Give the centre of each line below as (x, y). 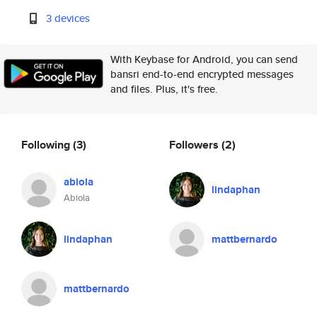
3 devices (68, 18)
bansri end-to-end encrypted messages (202, 74)
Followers (195, 144)
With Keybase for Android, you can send (204, 59)
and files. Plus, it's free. (164, 89)
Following (47, 144)
